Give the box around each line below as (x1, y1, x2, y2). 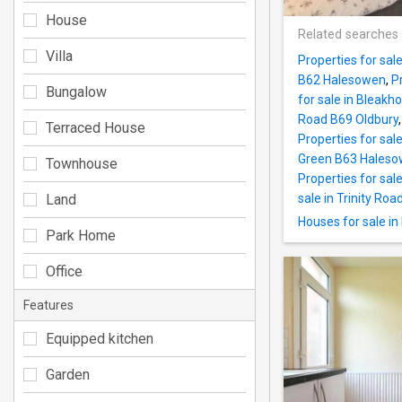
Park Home (46, 226, 116, 244)
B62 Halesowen (298, 73, 386, 88)
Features (23, 297, 74, 312)
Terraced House (46, 118, 145, 136)
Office (46, 262, 83, 280)
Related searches (298, 27, 398, 43)
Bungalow (46, 83, 107, 100)
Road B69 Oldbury (298, 112, 398, 127)
